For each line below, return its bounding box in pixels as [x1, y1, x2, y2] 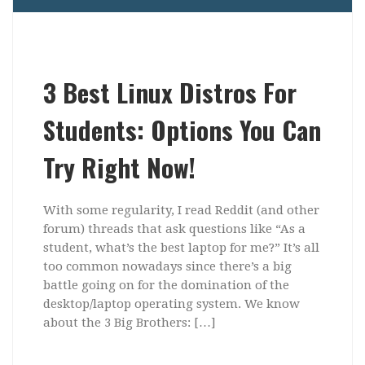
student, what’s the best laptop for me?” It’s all [42, 240, 319, 256]
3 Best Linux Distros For [42, 73, 297, 112]
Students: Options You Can [42, 111, 321, 149]
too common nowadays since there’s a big [42, 259, 292, 275]
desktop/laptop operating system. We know [42, 297, 300, 312]
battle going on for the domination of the [42, 278, 289, 293]
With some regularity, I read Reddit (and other [42, 203, 319, 218]
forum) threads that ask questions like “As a [42, 222, 306, 237]
